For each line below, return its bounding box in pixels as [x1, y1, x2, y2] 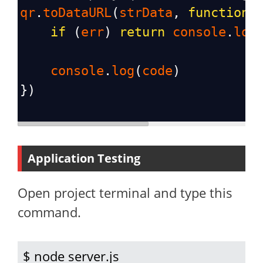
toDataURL [43, 5, 112, 20]
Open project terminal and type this [18, 184, 232, 201]
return [119, 25, 165, 39]
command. [18, 203, 81, 221]
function [188, 5, 249, 20]
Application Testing [28, 150, 140, 166]
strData [119, 5, 173, 20]
